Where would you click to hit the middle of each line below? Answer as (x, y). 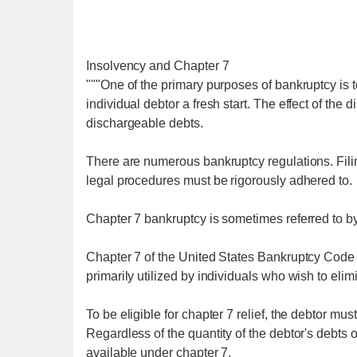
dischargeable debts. (145, 123)
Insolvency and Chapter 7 (158, 66)
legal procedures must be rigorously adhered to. (219, 180)
